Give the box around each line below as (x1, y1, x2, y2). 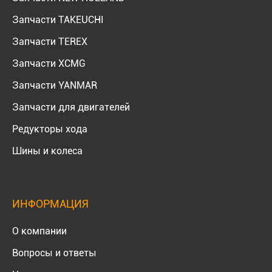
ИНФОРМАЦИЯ (12, 197, 89, 210)
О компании (12, 225, 67, 237)
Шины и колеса (12, 144, 83, 157)
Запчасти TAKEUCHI (12, 13, 104, 25)
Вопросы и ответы (12, 246, 97, 259)
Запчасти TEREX (12, 35, 87, 47)
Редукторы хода (12, 123, 87, 135)
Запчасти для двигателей (12, 101, 130, 113)
